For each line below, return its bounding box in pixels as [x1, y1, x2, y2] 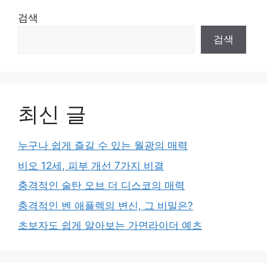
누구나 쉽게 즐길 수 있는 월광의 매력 [18, 139, 188, 152]
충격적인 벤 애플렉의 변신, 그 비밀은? [18, 199, 193, 212]
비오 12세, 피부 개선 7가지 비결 [18, 159, 164, 172]
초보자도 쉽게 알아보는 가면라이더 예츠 [18, 219, 202, 232]
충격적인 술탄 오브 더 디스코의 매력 [18, 179, 185, 192]
